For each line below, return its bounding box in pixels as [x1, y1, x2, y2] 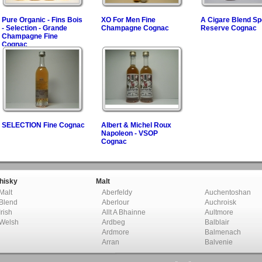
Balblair [205, 218, 229, 226]
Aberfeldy [102, 188, 132, 196]
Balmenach [205, 228, 241, 236]
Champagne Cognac [101, 24, 169, 32]
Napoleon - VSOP [101, 129, 158, 137]
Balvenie [205, 238, 233, 246]
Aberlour [102, 198, 129, 206]
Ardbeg [102, 218, 125, 226]
